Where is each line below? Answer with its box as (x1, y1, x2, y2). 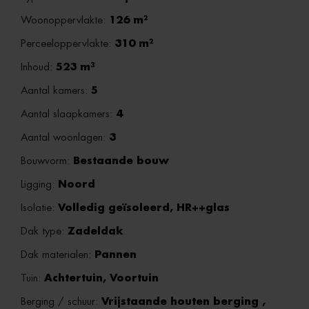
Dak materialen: (21, 250, 94, 260)
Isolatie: (21, 203, 58, 213)
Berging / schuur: (21, 297, 101, 307)
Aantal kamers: (21, 86, 91, 96)
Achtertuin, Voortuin (44, 273, 159, 283)
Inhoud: (21, 62, 56, 72)
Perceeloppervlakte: (21, 39, 114, 49)
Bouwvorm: (21, 156, 73, 166)
